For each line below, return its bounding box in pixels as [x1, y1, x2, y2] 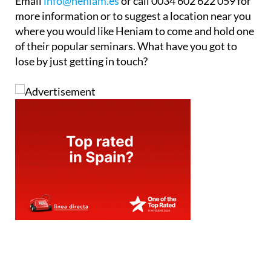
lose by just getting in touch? [15, 54, 148, 68]
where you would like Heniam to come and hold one [15, 24, 254, 38]
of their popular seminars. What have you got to [15, 39, 237, 53]
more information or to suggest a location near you [15, 8, 251, 22]
